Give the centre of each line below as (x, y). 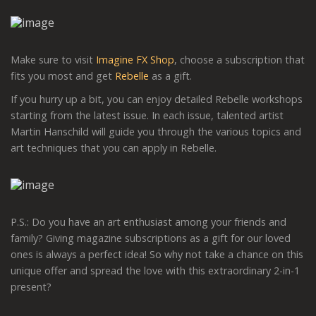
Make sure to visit (53, 59)
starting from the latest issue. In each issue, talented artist (147, 115)
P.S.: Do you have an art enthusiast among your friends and (148, 221)
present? (31, 286)
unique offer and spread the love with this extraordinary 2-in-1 (155, 270)
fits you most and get (63, 75)
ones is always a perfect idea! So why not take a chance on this (157, 254)
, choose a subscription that (239, 59)
